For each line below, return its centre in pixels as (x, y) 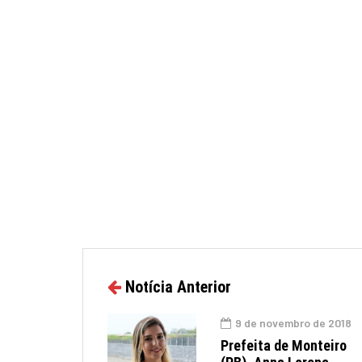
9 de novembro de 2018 (293, 323)
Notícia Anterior (178, 287)
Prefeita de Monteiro (284, 345)
